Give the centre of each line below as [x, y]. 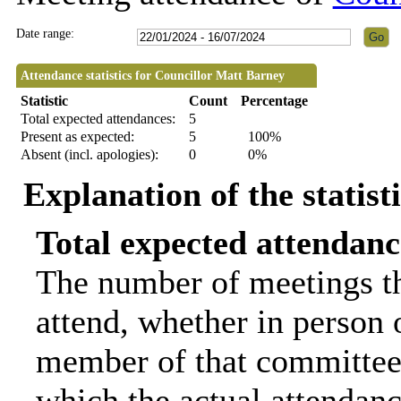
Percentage [274, 101]
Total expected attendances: [98, 119]
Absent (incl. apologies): [89, 155]
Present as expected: [77, 137]
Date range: [45, 34]
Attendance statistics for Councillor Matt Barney [152, 76]
